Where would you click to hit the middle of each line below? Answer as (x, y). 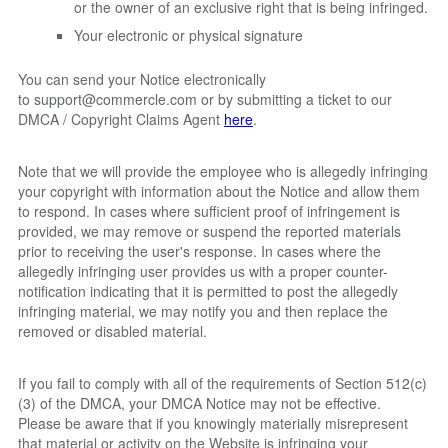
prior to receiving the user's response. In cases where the (199, 250)
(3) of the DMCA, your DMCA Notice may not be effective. (199, 402)
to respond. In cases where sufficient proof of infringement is (209, 210)
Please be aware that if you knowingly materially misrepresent (213, 422)
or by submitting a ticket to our (294, 98)
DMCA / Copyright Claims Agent (121, 118)
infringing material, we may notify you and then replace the (203, 310)
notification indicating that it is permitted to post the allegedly (208, 290)
